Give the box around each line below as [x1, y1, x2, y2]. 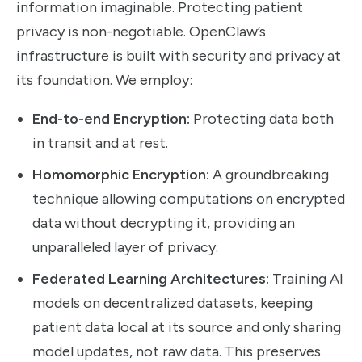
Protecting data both [190, 110, 334, 128]
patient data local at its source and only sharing [32, 318, 341, 337]
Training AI [269, 270, 343, 288]
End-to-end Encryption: [32, 110, 190, 128]
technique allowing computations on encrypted [32, 190, 345, 208]
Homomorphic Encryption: [32, 166, 209, 184]
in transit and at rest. [32, 134, 168, 153]
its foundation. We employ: [16, 71, 192, 90]
